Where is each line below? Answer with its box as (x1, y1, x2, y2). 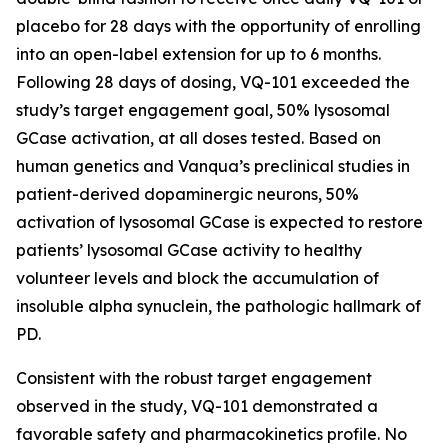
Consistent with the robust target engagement (16, 368, 372, 389)
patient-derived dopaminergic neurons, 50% (16, 184, 359, 205)
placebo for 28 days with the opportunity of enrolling (16, 16, 421, 37)
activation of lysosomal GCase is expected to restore (16, 212, 423, 233)
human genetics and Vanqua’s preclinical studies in (16, 156, 410, 177)
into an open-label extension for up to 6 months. (16, 44, 381, 65)
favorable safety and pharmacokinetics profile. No (16, 424, 407, 445)
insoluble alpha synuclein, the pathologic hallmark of (16, 296, 421, 317)
